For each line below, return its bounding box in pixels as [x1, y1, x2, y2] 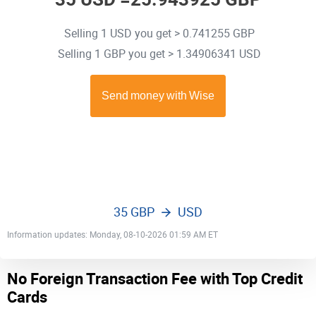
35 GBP [114, 205, 154, 220]
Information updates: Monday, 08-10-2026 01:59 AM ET [7, 230, 218, 240]
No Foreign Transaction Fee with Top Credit [7, 268, 303, 288]
